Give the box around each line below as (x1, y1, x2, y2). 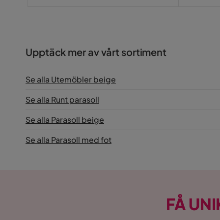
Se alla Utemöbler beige (26, 74, 116, 84)
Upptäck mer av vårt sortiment (26, 45, 167, 58)
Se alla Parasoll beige (26, 114, 104, 125)
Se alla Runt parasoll (26, 94, 99, 105)
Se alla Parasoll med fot (26, 134, 111, 145)
